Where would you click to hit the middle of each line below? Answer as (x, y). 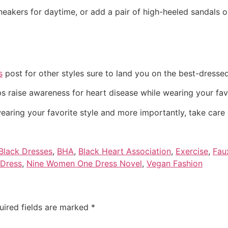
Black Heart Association (125, 151)
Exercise (192, 151)
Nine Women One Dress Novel (84, 164)
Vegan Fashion (175, 164)
